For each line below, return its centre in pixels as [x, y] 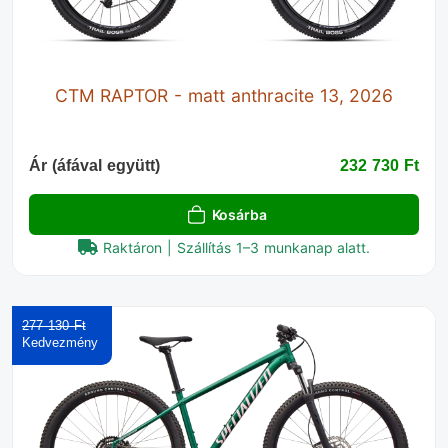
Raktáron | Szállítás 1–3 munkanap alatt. [237, 248]
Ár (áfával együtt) [94, 166]
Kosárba [239, 215]
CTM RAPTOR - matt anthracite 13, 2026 [224, 96]
